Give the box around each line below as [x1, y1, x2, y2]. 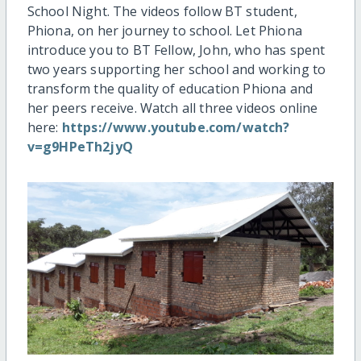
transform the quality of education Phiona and [27, 79, 313, 98]
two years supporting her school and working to [27, 60, 326, 78]
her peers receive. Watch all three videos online [27, 98, 318, 117]
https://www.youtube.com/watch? [61, 118, 290, 136]
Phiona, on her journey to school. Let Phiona [27, 21, 302, 39]
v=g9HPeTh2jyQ [27, 137, 133, 156]
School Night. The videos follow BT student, [27, 2, 297, 20]
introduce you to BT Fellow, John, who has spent [27, 40, 326, 59]
